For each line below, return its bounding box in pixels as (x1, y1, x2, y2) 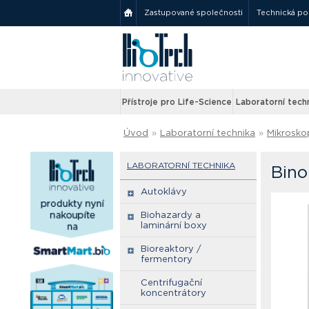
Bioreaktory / (141, 243, 201, 254)
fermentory (141, 254, 192, 264)
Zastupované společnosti (144, 8, 243, 17)
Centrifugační (141, 277, 202, 288)
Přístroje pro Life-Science (121, 97, 232, 107)
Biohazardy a (141, 210, 201, 220)
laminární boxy (141, 220, 207, 230)
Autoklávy (141, 186, 187, 197)
